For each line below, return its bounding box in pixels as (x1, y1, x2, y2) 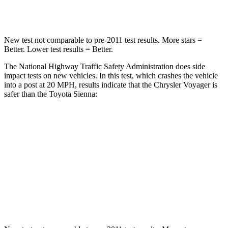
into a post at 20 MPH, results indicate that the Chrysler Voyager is (4, 80, 217, 89)
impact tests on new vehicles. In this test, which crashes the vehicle (4, 71, 218, 80)
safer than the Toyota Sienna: (4, 89, 97, 98)
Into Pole (119, 146, 145, 153)
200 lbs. (156, 3, 178, 11)
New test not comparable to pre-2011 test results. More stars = (4, 35, 202, 44)
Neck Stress (54, 3, 87, 11)
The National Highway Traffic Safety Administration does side (4, 62, 205, 71)
